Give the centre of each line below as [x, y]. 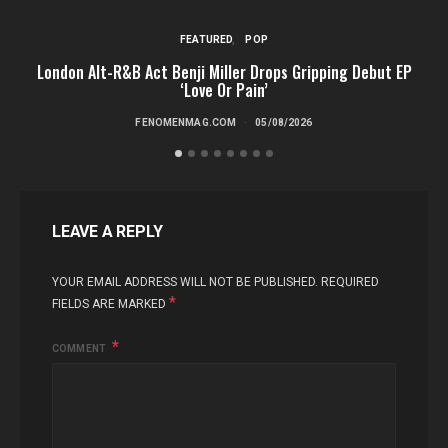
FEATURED [206, 39]
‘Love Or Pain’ [224, 90]
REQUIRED [350, 282]
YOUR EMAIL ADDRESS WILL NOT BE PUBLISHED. [185, 282]
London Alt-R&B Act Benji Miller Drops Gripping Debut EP [224, 72]
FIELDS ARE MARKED [110, 304]
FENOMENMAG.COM [186, 122]
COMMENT [80, 348]
